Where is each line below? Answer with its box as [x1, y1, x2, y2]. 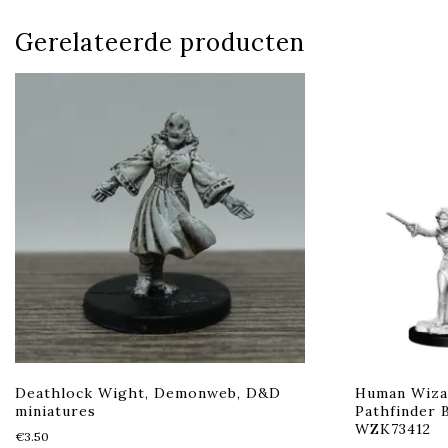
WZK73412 [354, 420, 431, 439]
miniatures [15, 402, 96, 421]
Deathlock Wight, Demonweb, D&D [15, 384, 281, 403]
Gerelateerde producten [15, 27, 305, 59]
